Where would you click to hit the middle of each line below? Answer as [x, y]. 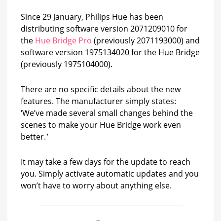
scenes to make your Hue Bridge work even [101, 125]
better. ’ [35, 137]
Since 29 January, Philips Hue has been [92, 17]
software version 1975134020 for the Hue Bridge [110, 53]
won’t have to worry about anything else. [96, 186]
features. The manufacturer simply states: [98, 101]
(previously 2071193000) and [146, 41]
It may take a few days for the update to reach [106, 162]
